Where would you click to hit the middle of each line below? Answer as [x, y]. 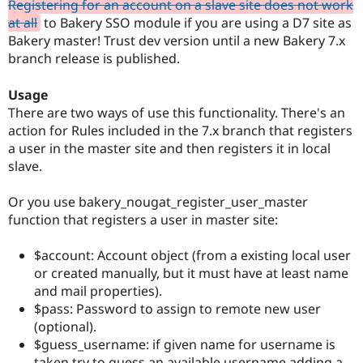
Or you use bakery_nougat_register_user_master [158, 201]
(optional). [65, 326]
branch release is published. [94, 59]
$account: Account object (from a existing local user [192, 255]
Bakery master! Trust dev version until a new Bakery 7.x [177, 41]
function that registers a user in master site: [143, 219]
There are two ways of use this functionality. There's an [177, 112]
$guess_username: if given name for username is [185, 344]
